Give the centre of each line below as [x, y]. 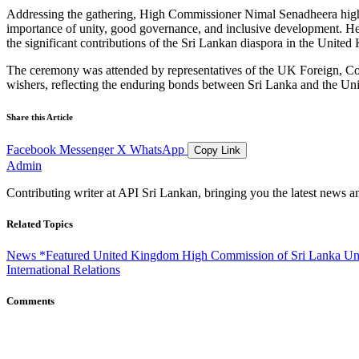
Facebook [31, 149]
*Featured [66, 256]
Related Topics [40, 224]
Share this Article [40, 117]
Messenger [87, 149]
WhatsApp [157, 149]
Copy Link [217, 150]
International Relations [63, 270]
